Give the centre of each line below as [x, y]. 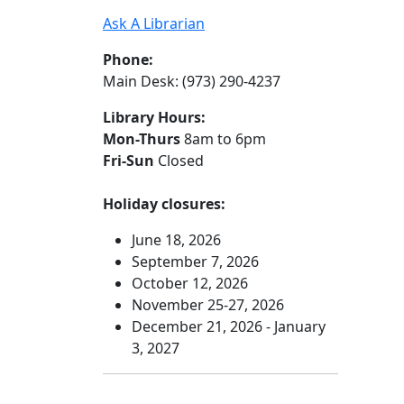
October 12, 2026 [190, 283]
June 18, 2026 [176, 240]
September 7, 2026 [195, 262]
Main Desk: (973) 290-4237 [192, 81]
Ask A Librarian [154, 23]
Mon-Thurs [142, 139]
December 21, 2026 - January [229, 326]
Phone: [128, 60]
